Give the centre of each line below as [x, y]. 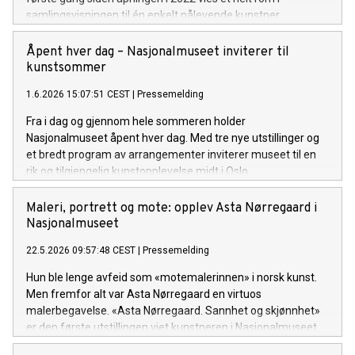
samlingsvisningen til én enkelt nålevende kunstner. [154, 15]
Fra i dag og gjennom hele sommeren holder [136, 121]
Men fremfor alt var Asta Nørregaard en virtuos [144, 294]
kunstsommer [66, 68]
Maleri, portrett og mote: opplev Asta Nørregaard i [172, 208]
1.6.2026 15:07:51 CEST [78, 94]
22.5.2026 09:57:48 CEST [81, 250]
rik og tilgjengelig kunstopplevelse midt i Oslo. [138, 171]
